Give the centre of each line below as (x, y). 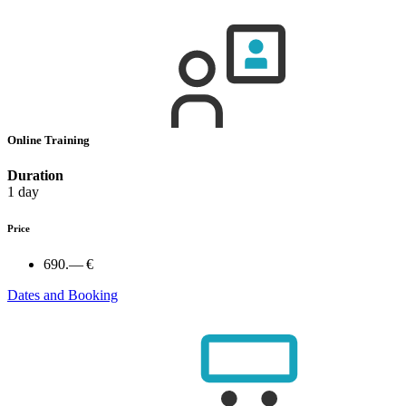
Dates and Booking (63, 295)
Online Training (50, 140)
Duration (35, 175)
